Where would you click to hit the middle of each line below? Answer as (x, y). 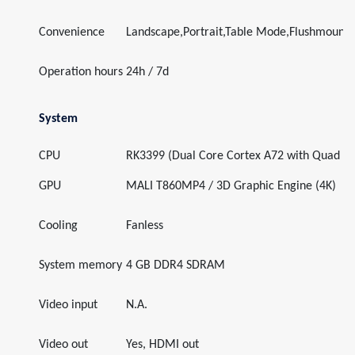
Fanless (145, 226)
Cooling (58, 226)
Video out (63, 345)
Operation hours (81, 72)
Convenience (72, 32)
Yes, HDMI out (162, 345)
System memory (80, 265)
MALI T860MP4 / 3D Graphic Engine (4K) (231, 186)
